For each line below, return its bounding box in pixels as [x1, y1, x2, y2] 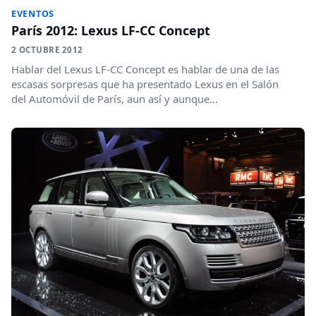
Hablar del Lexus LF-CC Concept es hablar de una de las [11, 61, 279, 76]
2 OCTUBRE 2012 [11, 44, 83, 55]
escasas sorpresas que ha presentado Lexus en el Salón [11, 76, 279, 91]
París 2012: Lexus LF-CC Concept [11, 21, 210, 39]
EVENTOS [11, 7, 55, 20]
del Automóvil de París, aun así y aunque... [11, 91, 218, 106]
